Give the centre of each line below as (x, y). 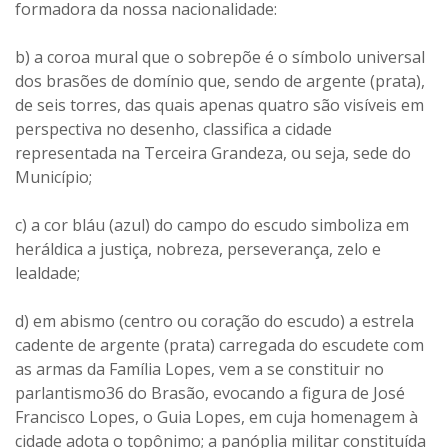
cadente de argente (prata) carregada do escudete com (219, 345)
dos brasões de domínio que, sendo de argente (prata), (220, 81)
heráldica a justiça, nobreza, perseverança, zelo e (198, 249)
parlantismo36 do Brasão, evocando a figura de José (210, 393)
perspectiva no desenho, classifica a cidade (173, 129)
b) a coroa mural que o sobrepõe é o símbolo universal (220, 57)
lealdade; (47, 273)
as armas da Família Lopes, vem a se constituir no (199, 369)
